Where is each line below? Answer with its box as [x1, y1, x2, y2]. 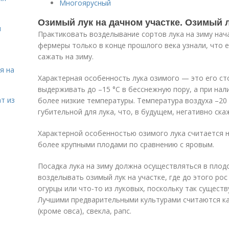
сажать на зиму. [38, 52, 94, 61]
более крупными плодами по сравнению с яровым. [38, 140, 214, 149]
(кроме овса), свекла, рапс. [38, 206, 131, 216]
